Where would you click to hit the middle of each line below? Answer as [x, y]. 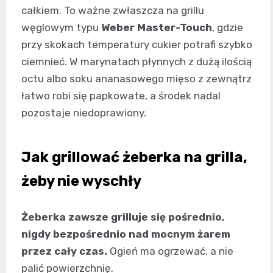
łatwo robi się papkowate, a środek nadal [121, 95]
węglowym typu [61, 27]
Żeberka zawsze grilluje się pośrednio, [123, 217]
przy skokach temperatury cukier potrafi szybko [137, 44]
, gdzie [228, 27]
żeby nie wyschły [81, 181]
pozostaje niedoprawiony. [84, 112]
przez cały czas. [64, 251]
